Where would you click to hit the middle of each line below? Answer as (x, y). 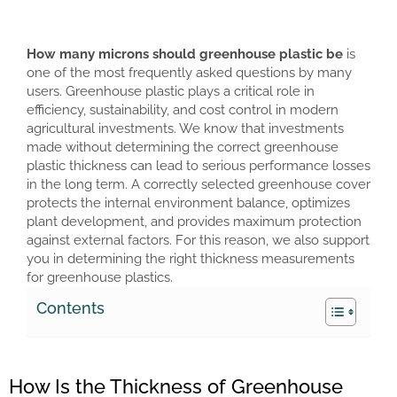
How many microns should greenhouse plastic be (185, 54)
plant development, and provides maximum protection (194, 222)
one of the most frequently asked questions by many (189, 73)
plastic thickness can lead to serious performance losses (198, 166)
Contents (70, 308)
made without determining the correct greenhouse (183, 148)
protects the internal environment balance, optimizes (188, 203)
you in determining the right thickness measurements (191, 259)
